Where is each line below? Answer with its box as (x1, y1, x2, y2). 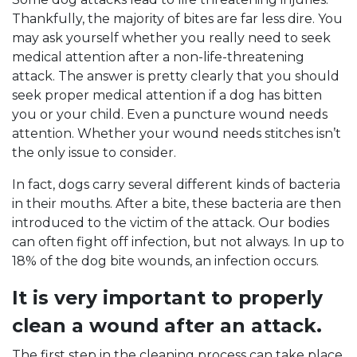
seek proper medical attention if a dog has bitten (12, 88, 322, 103)
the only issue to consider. (12, 145, 176, 160)
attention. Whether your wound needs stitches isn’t (12, 126, 341, 141)
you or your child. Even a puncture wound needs (12, 107, 328, 122)
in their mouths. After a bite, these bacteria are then (12, 196, 341, 211)
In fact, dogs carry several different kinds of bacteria (12, 177, 340, 192)
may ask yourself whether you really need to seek (12, 30, 331, 45)
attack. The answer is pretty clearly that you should (12, 69, 339, 84)
